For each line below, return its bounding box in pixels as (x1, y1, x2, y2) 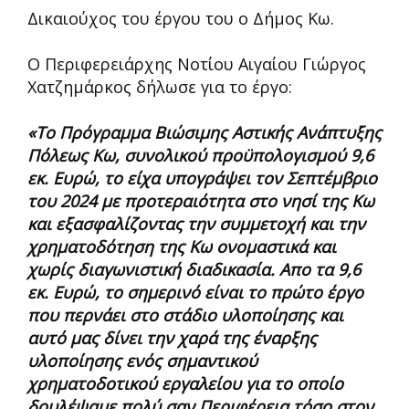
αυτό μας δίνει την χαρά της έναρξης (27, 326, 317, 349)
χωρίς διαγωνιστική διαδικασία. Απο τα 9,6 (27, 257, 361, 280)
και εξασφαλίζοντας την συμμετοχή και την (27, 212, 365, 235)
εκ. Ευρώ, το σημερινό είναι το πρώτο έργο (27, 280, 363, 303)
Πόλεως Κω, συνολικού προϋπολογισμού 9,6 (27, 143, 373, 166)
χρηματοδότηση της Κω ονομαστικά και (27, 235, 336, 257)
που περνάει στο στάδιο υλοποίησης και (27, 303, 343, 326)
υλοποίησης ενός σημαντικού (27, 349, 257, 372)
